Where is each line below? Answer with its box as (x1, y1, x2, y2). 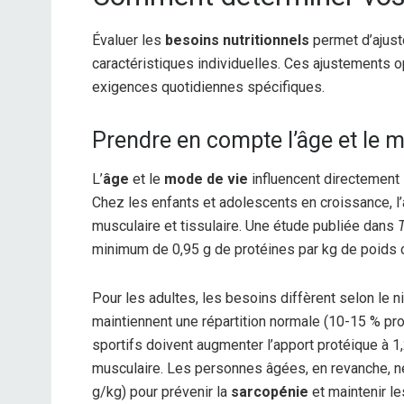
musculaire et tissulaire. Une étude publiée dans (92, 216, 398, 234)
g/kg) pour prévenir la (92, 382, 231, 400)
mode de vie (164, 170, 248, 188)
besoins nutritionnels (165, 32, 309, 50)
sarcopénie (231, 382, 308, 400)
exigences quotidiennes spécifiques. (92, 78, 325, 96)
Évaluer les (92, 32, 165, 50)
